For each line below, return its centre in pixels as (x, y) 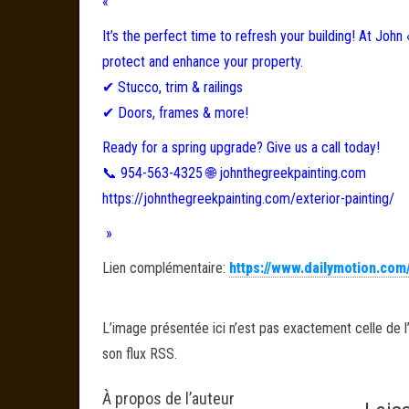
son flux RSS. (140, 354)
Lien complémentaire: (166, 268)
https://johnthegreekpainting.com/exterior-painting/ (248, 199)
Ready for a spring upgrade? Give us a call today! (241, 147)
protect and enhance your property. (203, 62)
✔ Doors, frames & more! (175, 113)
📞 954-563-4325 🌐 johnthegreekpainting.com (234, 173)
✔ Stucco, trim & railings (173, 87)
